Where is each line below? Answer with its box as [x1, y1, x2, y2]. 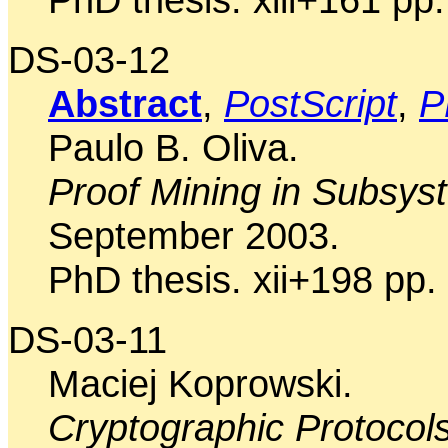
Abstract [48, 81, 202, 125]
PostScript [224, 81, 397, 125]
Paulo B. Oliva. [48, 125, 299, 169]
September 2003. [48, 213, 340, 257]
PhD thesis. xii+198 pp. [48, 257, 437, 301]
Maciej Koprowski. [48, 361, 353, 405]
